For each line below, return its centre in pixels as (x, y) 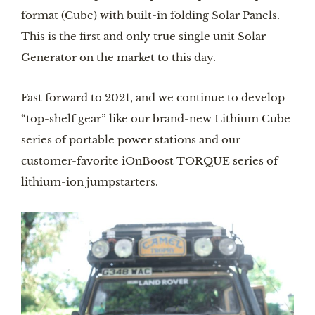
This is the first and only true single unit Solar (143, 36)
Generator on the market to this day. (118, 57)
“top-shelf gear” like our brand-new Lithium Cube (156, 119)
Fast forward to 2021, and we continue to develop (153, 98)
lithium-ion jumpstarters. (90, 182)
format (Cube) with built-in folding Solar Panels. (150, 15)
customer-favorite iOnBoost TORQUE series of (149, 161)
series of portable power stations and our (131, 140)
